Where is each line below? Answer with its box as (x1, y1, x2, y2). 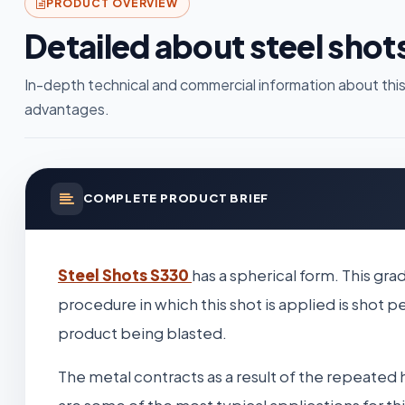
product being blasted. (58, 322, 227, 343)
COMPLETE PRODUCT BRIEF (83, 191, 269, 206)
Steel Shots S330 (58, 264, 189, 285)
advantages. (24, 99, 109, 118)
